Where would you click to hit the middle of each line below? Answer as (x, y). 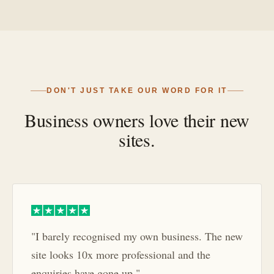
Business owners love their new (137, 120)
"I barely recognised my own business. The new (137, 236)
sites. (137, 140)
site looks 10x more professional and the (121, 255)
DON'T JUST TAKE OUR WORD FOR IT (137, 91)
